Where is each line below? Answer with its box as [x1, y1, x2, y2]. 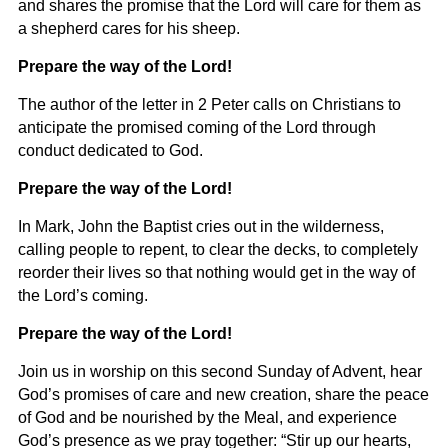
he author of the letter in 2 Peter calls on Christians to [27, 96, 401, 114]
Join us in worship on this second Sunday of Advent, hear [17, 363, 422, 381]
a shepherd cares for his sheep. [17, 20, 240, 38]
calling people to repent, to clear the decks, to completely [17, 241, 418, 259]
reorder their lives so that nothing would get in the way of [17, 264, 415, 282]
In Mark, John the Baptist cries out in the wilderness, [17, 218, 384, 236]
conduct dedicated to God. [17, 142, 203, 160]
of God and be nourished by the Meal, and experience [17, 409, 397, 427]
